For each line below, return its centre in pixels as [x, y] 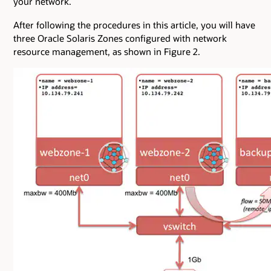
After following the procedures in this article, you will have [134, 24]
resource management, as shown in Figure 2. [107, 51]
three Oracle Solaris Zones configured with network [120, 38]
